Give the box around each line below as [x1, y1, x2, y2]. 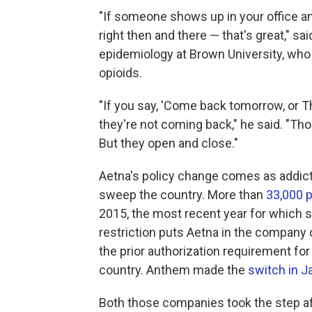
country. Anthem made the [99, 263, 248, 278]
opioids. [99, 65, 142, 81]
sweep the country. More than [99, 187, 266, 203]
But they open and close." [99, 136, 238, 151]
